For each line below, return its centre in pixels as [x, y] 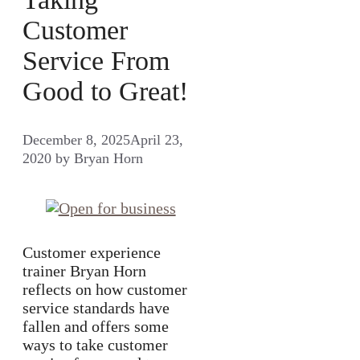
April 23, [157, 139]
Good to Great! [105, 92]
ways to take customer [95, 344]
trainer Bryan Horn [84, 270]
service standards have [96, 307]
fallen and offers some [96, 326]
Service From [96, 61]
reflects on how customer [105, 289]
